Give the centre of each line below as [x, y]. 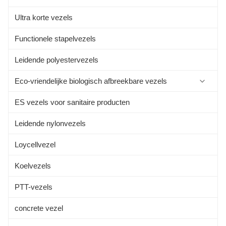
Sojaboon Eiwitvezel [56, 102]
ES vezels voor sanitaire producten [72, 102]
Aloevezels [41, 123]
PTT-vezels [34, 187]
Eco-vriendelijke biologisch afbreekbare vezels [91, 81]
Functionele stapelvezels [55, 39]
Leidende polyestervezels [56, 60]
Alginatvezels [45, 145]
